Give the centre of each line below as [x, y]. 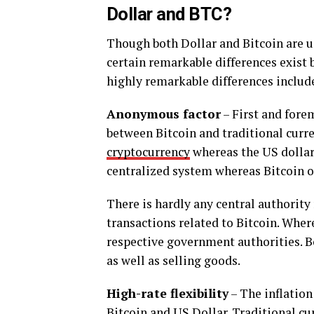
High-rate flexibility [168, 293]
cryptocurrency [148, 152]
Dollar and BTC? [169, 14]
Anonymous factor [164, 114]
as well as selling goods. [173, 260]
